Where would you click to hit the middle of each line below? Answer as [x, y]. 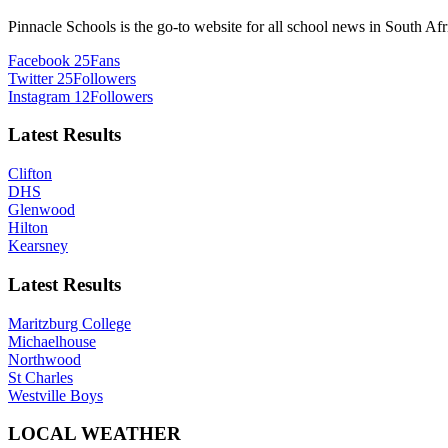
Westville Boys [55, 395]
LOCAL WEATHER [94, 434]
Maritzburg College [69, 323]
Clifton [30, 174]
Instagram [39, 96]
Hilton [28, 228]
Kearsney [38, 246]
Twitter [30, 78]
